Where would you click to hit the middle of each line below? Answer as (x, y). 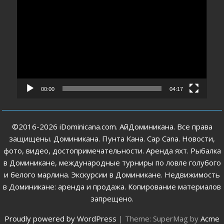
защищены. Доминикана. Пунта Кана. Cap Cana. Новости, (112, 138)
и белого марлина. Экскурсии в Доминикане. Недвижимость (112, 174)
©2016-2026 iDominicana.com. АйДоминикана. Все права (112, 126)
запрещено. (112, 198)
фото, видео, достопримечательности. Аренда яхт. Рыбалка (112, 150)
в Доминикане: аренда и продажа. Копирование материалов (112, 186)
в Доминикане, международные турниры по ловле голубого (112, 162)
